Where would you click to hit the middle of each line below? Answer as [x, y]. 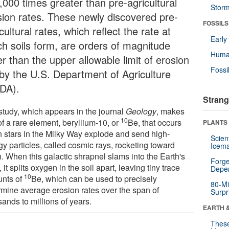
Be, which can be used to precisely [94, 178]
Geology [141, 111]
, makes [171, 111]
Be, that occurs [155, 122]
